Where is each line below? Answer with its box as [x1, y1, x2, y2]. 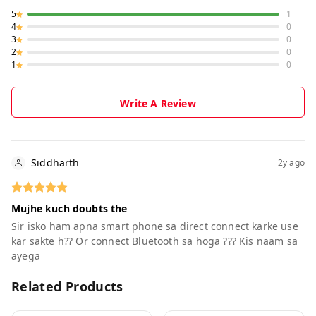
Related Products [11, 278, 123, 296]
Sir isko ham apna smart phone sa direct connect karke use [11, 219, 298, 233]
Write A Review [120, 97, 196, 111]
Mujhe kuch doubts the [11, 202, 128, 216]
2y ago [277, 156, 305, 169]
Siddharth [31, 156, 80, 170]
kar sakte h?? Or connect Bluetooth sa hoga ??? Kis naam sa [11, 234, 298, 248]
